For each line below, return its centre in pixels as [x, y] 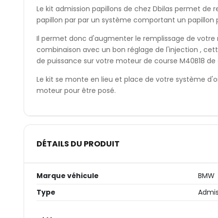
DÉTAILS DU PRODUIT [78, 144]
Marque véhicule [67, 176]
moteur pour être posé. [76, 90]
